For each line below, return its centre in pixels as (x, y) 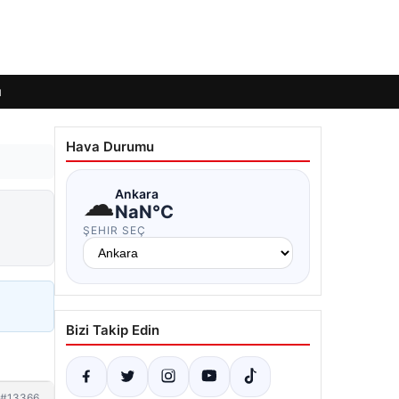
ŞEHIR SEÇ (114, 230)
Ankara (137, 193)
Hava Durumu (110, 147)
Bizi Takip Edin (113, 330)
